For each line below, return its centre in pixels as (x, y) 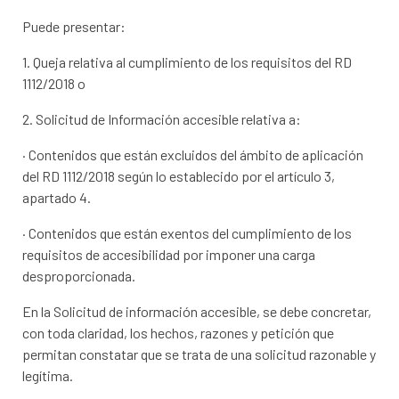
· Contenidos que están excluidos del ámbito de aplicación (193, 155)
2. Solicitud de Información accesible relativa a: (162, 119)
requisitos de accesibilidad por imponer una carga (169, 255)
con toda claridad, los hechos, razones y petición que (179, 333)
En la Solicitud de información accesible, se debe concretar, (197, 312)
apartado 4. (57, 198)
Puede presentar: (74, 27)
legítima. (48, 376)
